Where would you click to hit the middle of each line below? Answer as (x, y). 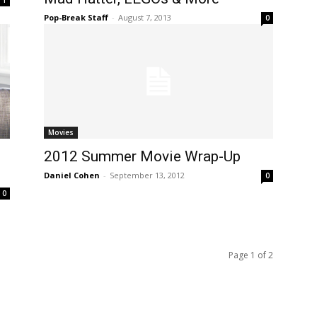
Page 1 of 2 (251, 255)
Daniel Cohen (72, 175)
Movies (61, 132)
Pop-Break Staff (76, 17)
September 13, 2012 (147, 175)
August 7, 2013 (145, 17)
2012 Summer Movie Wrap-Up (142, 156)
